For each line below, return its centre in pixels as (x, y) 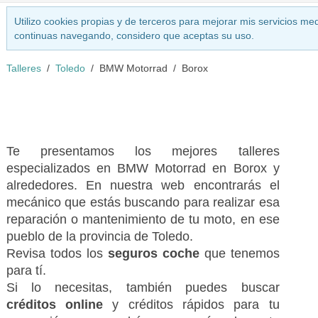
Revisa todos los (57, 253)
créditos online (59, 305)
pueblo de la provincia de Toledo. (99, 236)
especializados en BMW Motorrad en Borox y (143, 168)
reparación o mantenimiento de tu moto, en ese (143, 219)
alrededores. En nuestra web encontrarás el (143, 185)
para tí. (26, 270)
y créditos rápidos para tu (196, 305)
